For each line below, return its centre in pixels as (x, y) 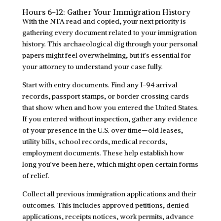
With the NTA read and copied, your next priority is (104, 21)
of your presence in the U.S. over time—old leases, (102, 130)
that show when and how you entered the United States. (110, 107)
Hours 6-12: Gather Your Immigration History (106, 12)
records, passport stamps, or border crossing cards (105, 96)
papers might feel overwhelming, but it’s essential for (106, 55)
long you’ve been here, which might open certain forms (110, 164)
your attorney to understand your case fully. (92, 66)
